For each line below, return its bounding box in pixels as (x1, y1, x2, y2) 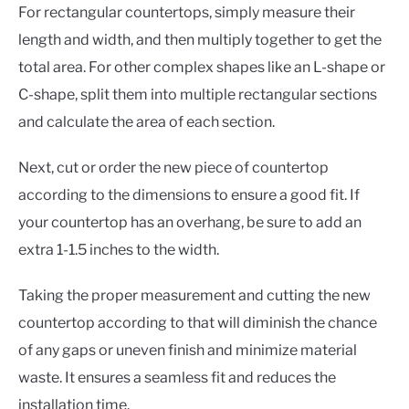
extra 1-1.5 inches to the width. (18, 240, 222, 258)
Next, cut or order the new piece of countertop (18, 158, 329, 176)
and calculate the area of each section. (18, 112, 275, 131)
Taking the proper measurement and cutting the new (18, 286, 371, 304)
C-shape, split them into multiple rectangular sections (18, 85, 377, 103)
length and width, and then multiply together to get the (18, 30, 382, 48)
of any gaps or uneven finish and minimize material (18, 341, 357, 359)
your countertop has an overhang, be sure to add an (18, 213, 362, 231)
